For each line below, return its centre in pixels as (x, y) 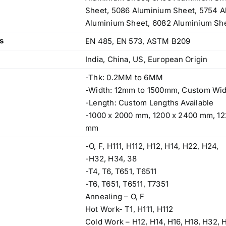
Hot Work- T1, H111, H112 (129, 209)
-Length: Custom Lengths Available (150, 103)
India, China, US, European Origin (147, 60)
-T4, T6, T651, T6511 (121, 172)
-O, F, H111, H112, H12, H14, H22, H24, (152, 146)
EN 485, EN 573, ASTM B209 (138, 41)
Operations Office (69, 206)
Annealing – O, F (115, 197)
